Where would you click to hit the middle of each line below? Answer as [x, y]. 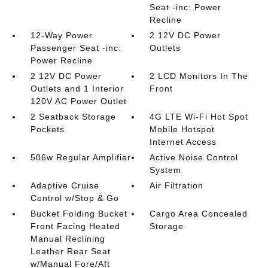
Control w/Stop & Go [74, 198]
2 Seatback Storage [73, 116]
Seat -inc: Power [186, 7]
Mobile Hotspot [182, 129]
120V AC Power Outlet [78, 101]
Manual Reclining [68, 238]
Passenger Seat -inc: [76, 48]
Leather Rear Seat [70, 251]
